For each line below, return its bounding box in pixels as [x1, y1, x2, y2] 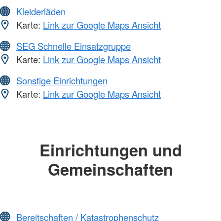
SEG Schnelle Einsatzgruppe [16, 39, 131, 53]
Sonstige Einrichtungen [16, 74, 108, 87]
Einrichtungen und [39, 138, 182, 162]
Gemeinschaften [48, 157, 173, 181]
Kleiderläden [16, 5, 66, 18]
